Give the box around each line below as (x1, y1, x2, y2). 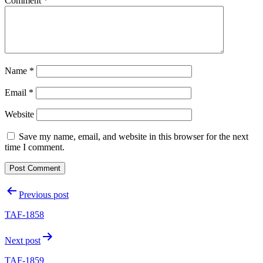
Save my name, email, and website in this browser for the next (19, 131, 248, 141)
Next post (5, 235, 41, 245)
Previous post (19, 189, 69, 200)
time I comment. (5, 141, 65, 152)
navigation (4, 198, 68, 214)
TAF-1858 (5, 209, 44, 220)
